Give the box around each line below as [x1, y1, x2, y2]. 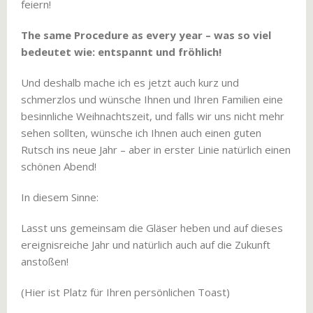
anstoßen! [21, 254, 68, 268]
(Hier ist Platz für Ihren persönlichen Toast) [21, 285, 230, 299]
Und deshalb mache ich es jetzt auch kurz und [21, 75, 239, 89]
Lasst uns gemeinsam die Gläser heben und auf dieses [21, 221, 283, 235]
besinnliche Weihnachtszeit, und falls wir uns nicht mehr [21, 109, 284, 123]
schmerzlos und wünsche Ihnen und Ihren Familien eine [21, 92, 283, 106]
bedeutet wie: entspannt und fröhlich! [21, 45, 221, 59]
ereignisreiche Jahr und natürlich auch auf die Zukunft [21, 238, 270, 252]
